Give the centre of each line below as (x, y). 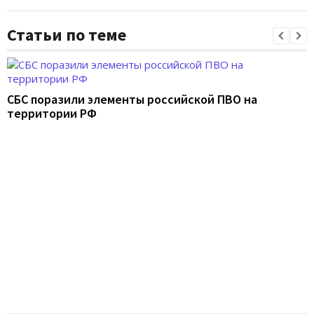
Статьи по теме (67, 34)
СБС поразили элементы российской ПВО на (132, 99)
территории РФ (52, 113)
